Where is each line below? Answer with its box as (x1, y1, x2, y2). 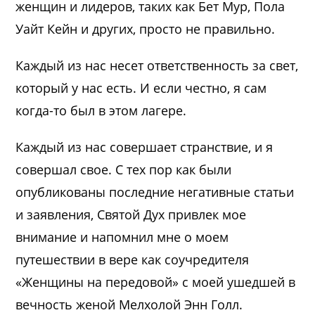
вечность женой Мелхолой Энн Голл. (15, 295, 243, 313)
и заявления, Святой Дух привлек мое (15, 205, 247, 223)
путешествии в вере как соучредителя (15, 250, 250, 268)
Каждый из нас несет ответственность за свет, (15, 56, 299, 74)
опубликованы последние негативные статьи (15, 183, 295, 200)
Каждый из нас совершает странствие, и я (15, 138, 274, 155)
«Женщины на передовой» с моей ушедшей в (15, 273, 296, 290)
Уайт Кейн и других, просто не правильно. (15, 20, 276, 37)
